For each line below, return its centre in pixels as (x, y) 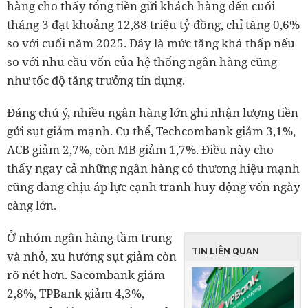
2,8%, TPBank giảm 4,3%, (76, 293)
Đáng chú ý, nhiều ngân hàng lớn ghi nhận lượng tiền (153, 112)
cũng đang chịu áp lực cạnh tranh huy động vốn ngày (154, 187)
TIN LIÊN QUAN (225, 251)
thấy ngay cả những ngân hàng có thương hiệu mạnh (153, 168)
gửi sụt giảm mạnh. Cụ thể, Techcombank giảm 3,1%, (151, 131)
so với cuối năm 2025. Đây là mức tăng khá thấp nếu (151, 43)
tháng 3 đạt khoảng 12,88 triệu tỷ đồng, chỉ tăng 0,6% (153, 24)
